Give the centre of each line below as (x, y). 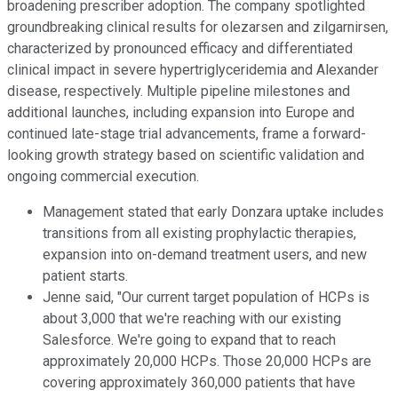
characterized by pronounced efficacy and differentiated (180, 49)
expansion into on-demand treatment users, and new (205, 255)
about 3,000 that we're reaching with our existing (192, 319)
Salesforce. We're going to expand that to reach (189, 340)
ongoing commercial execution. (103, 177)
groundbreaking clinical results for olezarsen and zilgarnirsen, (198, 28)
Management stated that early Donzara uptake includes (213, 212)
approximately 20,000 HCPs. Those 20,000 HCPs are (207, 362)
